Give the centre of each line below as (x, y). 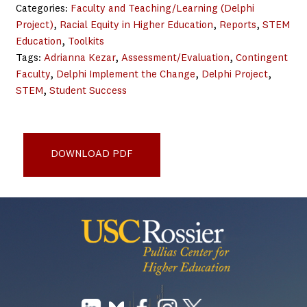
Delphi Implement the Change (125, 75)
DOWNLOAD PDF (92, 154)
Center (31, 124)
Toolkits (86, 42)
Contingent (261, 58)
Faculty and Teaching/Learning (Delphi (162, 9)
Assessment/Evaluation (175, 58)
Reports (237, 25)
